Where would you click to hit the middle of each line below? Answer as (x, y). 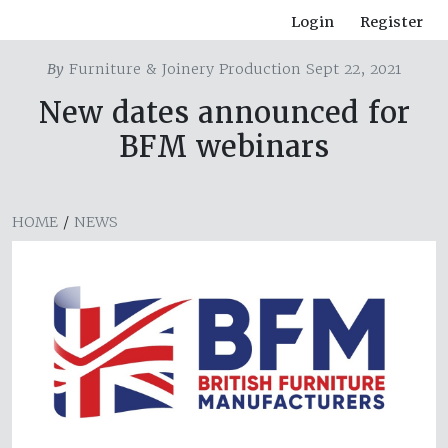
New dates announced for (224, 113)
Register (391, 22)
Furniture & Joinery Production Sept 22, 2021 (232, 69)
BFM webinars (224, 147)
